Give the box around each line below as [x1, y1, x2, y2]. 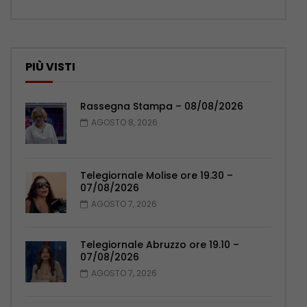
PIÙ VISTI [25, 59, 75, 75]
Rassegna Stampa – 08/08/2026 [80, 99, 243, 114]
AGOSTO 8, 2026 [91, 116, 158, 129]
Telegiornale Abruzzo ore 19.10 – [80, 238, 239, 252]
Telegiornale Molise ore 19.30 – [80, 169, 233, 183]
